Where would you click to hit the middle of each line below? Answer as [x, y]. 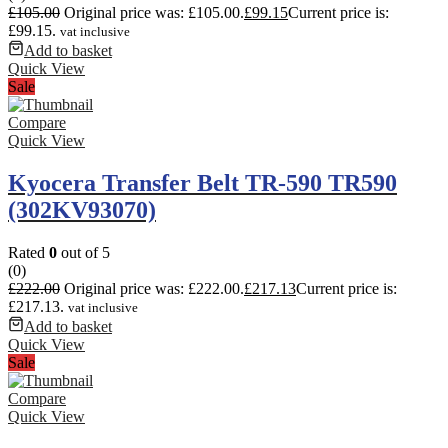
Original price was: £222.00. [154, 288]
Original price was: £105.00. [154, 13]
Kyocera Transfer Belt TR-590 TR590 [202, 183]
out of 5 [83, 252]
